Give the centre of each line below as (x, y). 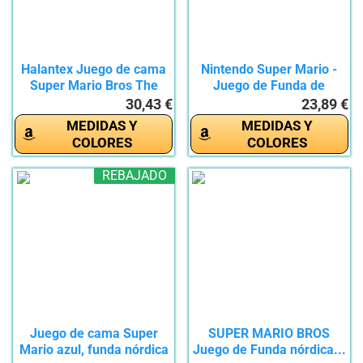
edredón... (269, 102)
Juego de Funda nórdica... (269, 350)
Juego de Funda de (269, 86)
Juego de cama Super (94, 334)
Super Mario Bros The (94, 86)
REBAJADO (135, 176)
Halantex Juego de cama (94, 70)
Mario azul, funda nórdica (94, 350)
